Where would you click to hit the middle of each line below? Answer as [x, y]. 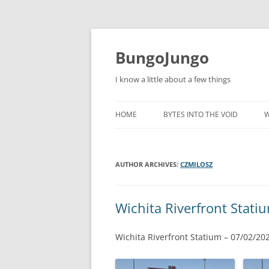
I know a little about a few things [173, 79]
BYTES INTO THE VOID [201, 114]
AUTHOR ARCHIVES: [148, 164]
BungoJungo [162, 58]
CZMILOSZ [196, 164]
